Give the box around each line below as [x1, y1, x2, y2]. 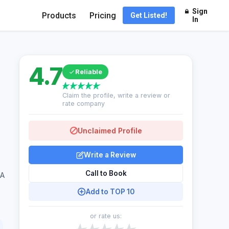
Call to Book [85, 169, 127, 177]
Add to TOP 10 [85, 188, 134, 196]
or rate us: [90, 212, 122, 220]
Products [42, 10, 76, 20]
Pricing [89, 10, 116, 20]
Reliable [75, 67, 102, 76]
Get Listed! [130, 11, 167, 19]
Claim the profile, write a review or [62, 91, 170, 99]
